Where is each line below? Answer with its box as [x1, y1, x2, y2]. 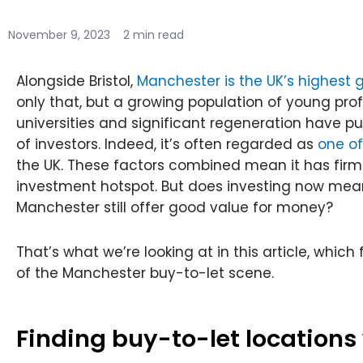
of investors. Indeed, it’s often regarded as [16, 134, 318, 154]
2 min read [123, 26, 184, 43]
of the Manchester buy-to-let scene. [16, 263, 274, 284]
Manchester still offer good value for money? [16, 197, 337, 217]
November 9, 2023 [8, 26, 110, 43]
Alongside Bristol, [16, 70, 137, 91]
